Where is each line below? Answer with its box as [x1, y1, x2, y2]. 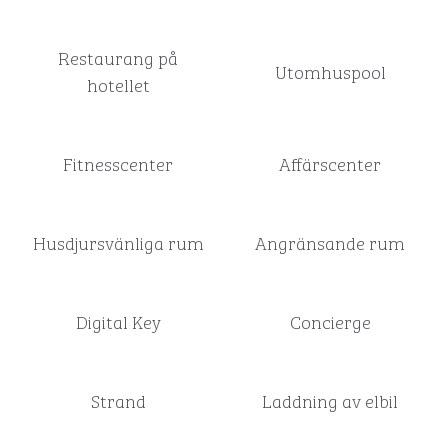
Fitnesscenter [63, 149, 173, 177]
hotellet [86, 70, 150, 98]
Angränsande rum [255, 228, 405, 256]
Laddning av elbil [262, 386, 398, 414]
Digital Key [75, 307, 161, 335]
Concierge [289, 307, 371, 335]
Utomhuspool [274, 56, 386, 85]
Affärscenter [279, 149, 381, 177]
